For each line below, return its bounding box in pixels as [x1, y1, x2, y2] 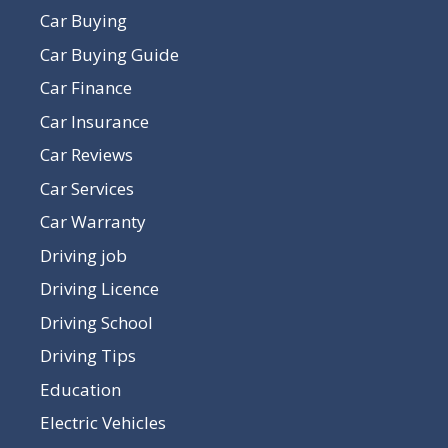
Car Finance [40, 76, 132, 100]
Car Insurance [40, 109, 149, 133]
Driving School [40, 310, 153, 334]
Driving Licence [40, 277, 159, 301]
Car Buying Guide [40, 42, 179, 66]
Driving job [40, 243, 127, 267]
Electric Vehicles [40, 411, 166, 435]
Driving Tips [40, 344, 136, 368]
